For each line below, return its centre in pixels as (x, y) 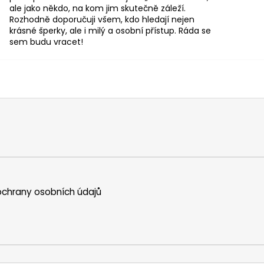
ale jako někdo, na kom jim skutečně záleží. (98, 8)
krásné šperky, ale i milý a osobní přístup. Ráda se (110, 30)
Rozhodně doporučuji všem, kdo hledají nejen (102, 19)
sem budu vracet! (46, 42)
